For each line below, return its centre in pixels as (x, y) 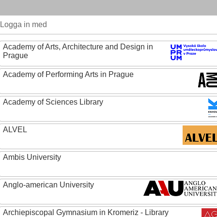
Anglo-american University (48, 185)
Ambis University (32, 157)
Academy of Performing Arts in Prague (68, 74)
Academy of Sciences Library (53, 102)
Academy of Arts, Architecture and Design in (78, 47)
